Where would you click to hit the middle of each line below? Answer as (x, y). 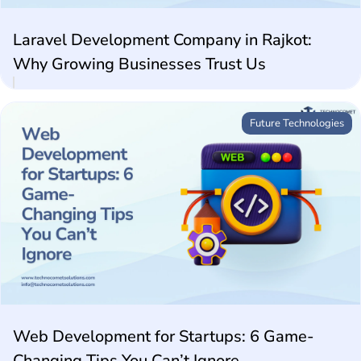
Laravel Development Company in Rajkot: (162, 40)
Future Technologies (297, 124)
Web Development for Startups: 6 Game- (164, 337)
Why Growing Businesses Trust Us (139, 64)
